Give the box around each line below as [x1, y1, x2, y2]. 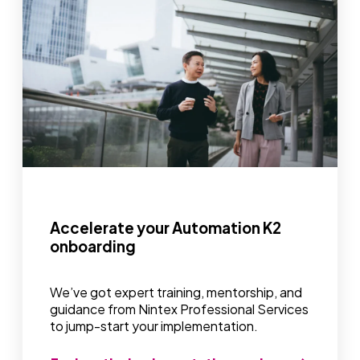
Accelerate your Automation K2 [50, 219, 281, 238]
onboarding [50, 237, 136, 256]
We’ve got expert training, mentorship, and [50, 283, 302, 301]
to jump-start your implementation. [50, 317, 258, 334]
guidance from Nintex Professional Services [50, 300, 309, 317]
